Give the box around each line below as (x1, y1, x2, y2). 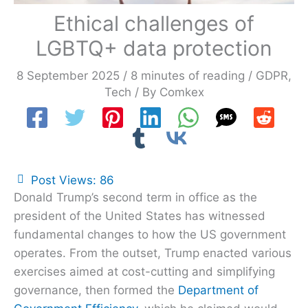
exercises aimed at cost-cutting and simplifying (14, 264, 275, 278)
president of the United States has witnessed (14, 208, 265, 223)
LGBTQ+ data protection (36, 35, 272, 60)
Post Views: (31, 173, 96, 187)
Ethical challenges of (54, 10, 254, 36)
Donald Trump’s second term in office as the (14, 190, 257, 204)
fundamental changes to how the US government (14, 227, 286, 241)
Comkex (159, 85, 204, 99)
